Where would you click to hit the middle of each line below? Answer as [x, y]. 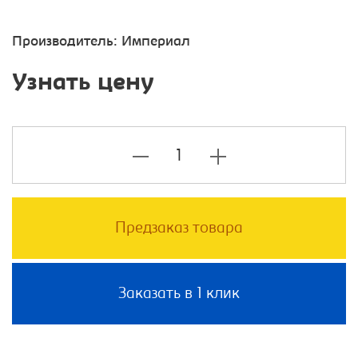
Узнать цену [83, 84]
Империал [156, 43]
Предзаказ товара [179, 229]
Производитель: [67, 43]
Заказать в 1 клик [179, 294]
